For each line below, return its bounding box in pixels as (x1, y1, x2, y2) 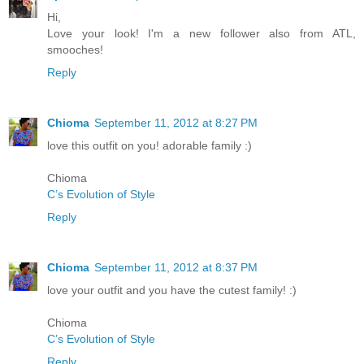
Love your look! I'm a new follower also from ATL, (47, 27, 356, 41)
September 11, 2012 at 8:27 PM (94, 116, 258, 130)
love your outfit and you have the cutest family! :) (47, 284, 297, 297)
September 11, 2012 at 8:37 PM (94, 261, 258, 275)
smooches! (47, 43, 103, 57)
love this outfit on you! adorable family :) (47, 139, 252, 153)
